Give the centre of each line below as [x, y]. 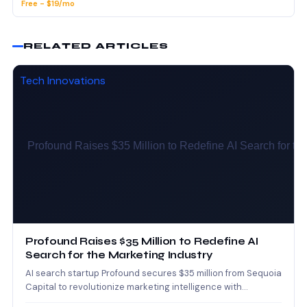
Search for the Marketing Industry [119, 255]
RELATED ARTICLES [96, 46]
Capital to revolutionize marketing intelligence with [134, 287]
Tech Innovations [63, 81]
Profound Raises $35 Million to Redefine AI [142, 242]
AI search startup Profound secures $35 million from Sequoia [153, 273]
